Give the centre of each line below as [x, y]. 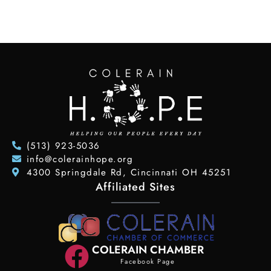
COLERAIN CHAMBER [148, 250]
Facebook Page [148, 261]
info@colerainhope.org [80, 159]
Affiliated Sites [135, 187]
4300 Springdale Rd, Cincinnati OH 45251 [129, 172]
